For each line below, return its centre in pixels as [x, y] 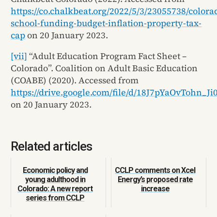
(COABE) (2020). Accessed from [75, 80]
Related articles [52, 147]
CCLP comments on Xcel [155, 170]
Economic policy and [55, 170]
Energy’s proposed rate [155, 180]
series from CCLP [55, 198]
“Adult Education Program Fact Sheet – [107, 56]
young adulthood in [55, 180]
